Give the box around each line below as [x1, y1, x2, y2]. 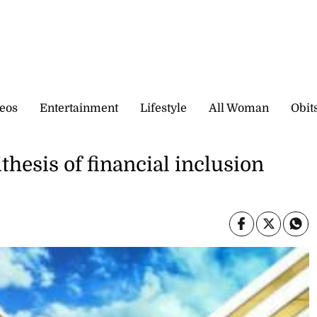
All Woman [209, 101, 269, 115]
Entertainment [40, 101, 118, 115]
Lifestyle [140, 101, 187, 115]
